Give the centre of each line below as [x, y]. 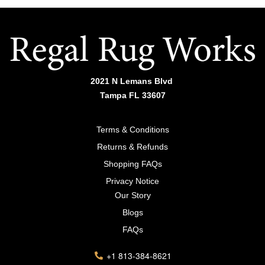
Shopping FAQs [132, 164]
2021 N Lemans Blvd [132, 81]
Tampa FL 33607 [132, 96]
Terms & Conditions [132, 130]
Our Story [132, 195]
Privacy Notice [132, 181]
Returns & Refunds [132, 147]
